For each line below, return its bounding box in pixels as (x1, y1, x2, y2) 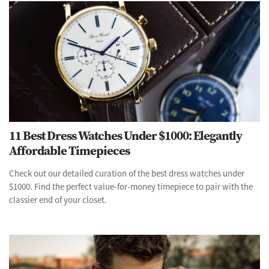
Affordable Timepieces (9, 141, 130, 159)
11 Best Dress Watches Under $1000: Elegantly (9, 126, 242, 144)
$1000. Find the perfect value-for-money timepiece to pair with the (9, 180, 253, 192)
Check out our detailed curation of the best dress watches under (9, 167, 244, 179)
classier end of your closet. (9, 193, 107, 205)
